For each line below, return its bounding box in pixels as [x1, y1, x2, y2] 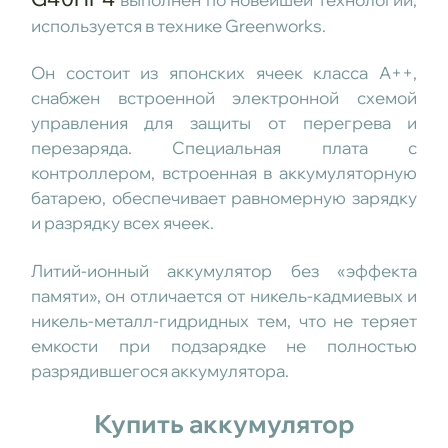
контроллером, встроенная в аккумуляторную [30, 162, 418, 184]
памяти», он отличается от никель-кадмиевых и [30, 284, 418, 306]
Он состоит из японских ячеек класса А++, [30, 62, 418, 84]
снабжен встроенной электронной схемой [30, 87, 418, 109]
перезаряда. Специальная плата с [30, 137, 418, 159]
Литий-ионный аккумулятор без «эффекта [30, 259, 418, 281]
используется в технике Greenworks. [30, 14, 326, 36]
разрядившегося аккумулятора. [30, 359, 289, 381]
